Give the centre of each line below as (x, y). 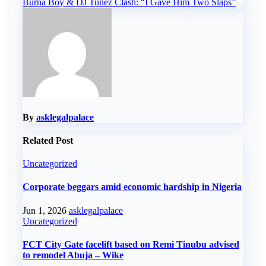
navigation (54, 10)
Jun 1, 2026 (46, 210)
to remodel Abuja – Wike (73, 255)
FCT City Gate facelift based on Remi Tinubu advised (131, 244)
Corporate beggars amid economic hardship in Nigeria (132, 187)
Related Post (48, 140)
